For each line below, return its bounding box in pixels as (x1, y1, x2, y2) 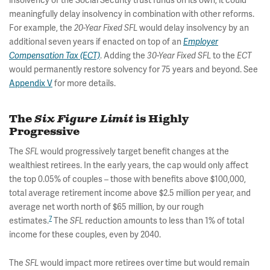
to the (213, 50, 237, 61)
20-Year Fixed (74, 23, 122, 34)
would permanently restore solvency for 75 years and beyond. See (9, 64, 258, 75)
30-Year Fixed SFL (147, 51, 213, 61)
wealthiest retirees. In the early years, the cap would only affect (9, 160, 248, 171)
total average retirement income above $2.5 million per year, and (9, 187, 251, 199)
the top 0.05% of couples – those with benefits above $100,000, (9, 174, 246, 185)
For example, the (9, 22, 74, 34)
